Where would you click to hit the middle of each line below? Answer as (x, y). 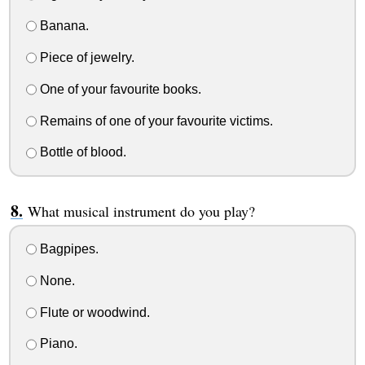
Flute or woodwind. (93, 312)
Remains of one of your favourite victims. (154, 121)
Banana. (62, 26)
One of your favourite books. (119, 89)
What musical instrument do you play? (141, 211)
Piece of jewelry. (85, 57)
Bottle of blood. (81, 152)
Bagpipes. (67, 249)
